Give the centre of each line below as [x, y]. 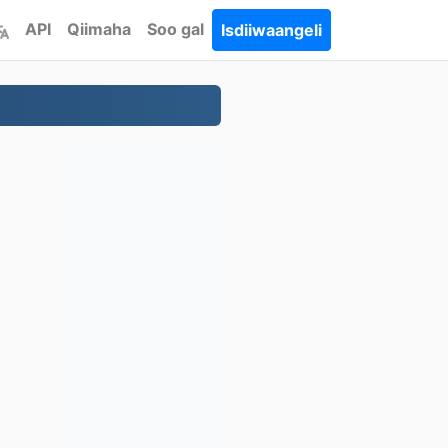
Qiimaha [99, 29]
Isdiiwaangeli [271, 30]
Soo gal [175, 29]
